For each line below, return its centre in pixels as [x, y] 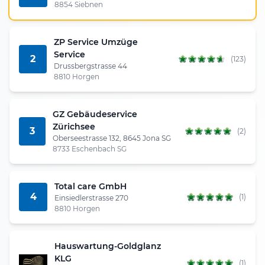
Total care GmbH [91, 186]
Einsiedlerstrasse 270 [91, 198]
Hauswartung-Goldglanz [108, 246]
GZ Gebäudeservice [95, 114]
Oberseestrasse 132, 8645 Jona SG [112, 138]
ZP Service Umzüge [96, 42]
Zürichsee [74, 126]
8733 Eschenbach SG [90, 148]
